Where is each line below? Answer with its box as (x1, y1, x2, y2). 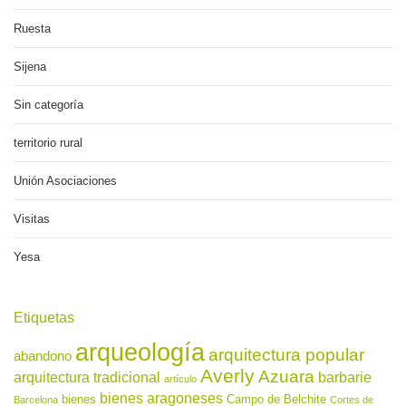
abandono (14, 348, 72, 363)
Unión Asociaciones (14, 173, 117, 188)
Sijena (14, 59, 46, 73)
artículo (164, 372, 197, 384)
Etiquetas (14, 309, 74, 325)
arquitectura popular (208, 344, 364, 364)
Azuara (258, 366, 314, 386)
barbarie (318, 368, 372, 385)
